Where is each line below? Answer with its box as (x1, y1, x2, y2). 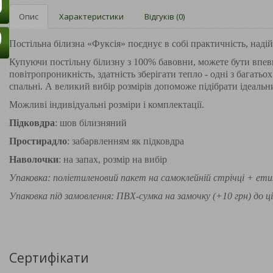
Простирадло (9, 136, 67, 147)
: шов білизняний (55, 118, 127, 129)
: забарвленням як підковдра (67, 136, 184, 147)
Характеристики (59, 11, 124, 23)
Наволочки (9, 154, 58, 165)
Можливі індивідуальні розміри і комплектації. (9, 99, 204, 110)
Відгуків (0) (144, 11, 185, 23)
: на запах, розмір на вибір (58, 154, 167, 165)
